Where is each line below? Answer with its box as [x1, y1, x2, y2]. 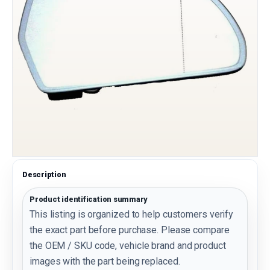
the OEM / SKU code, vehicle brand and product [30, 240, 226, 251]
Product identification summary [30, 194, 148, 204]
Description [22, 169, 66, 179]
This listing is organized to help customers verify [30, 209, 234, 220]
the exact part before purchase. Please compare [30, 224, 230, 236]
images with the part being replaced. [30, 256, 180, 267]
